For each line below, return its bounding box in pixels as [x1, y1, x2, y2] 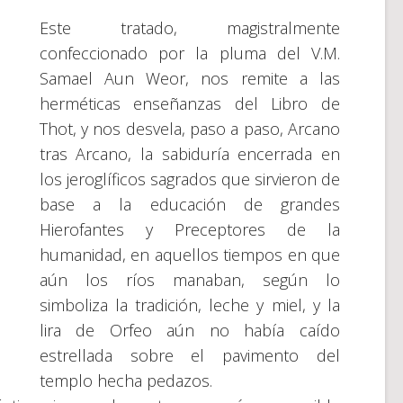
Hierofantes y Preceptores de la [39, 219, 340, 240]
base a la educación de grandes [39, 193, 340, 215]
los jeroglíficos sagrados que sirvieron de [39, 168, 340, 190]
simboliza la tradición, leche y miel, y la [39, 294, 340, 316]
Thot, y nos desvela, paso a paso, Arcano [39, 118, 340, 139]
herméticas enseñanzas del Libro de [39, 93, 340, 114]
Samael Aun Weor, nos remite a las [39, 67, 340, 89]
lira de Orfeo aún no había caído [39, 319, 340, 341]
